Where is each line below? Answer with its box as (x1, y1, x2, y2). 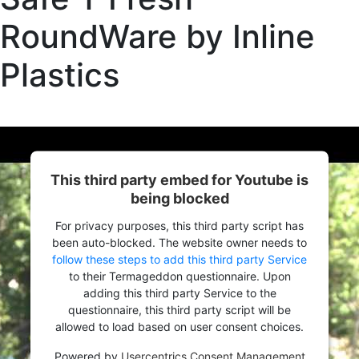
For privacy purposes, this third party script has (55, 218, 304, 232)
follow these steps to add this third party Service (52, 252, 307, 266)
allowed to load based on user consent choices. (55, 319, 304, 333)
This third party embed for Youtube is (50, 171, 309, 188)
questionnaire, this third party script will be (68, 302, 291, 317)
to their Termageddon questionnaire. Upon (68, 268, 291, 283)
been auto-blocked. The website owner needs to (52, 235, 307, 249)
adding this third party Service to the (83, 285, 276, 300)
